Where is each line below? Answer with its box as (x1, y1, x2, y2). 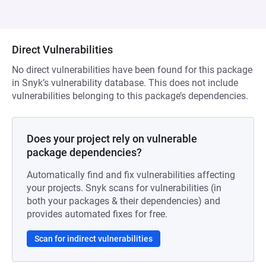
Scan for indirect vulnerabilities (34, 234, 153, 243)
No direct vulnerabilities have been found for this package (12, 64, 252, 75)
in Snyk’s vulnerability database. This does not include (12, 77, 238, 88)
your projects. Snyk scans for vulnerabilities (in (27, 182, 221, 194)
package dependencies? (27, 146, 142, 159)
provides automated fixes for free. (27, 208, 167, 220)
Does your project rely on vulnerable (27, 132, 197, 145)
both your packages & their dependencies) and (27, 195, 220, 207)
